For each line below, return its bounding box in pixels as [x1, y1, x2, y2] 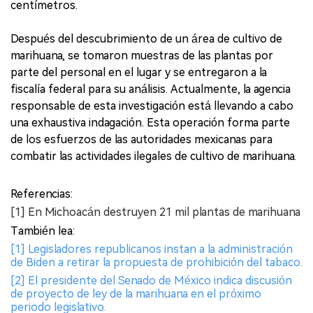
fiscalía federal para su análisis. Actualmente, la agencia [10, 82, 291, 96]
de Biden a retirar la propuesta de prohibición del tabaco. [10, 255, 303, 269]
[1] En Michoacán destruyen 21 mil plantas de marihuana [10, 205, 300, 219]
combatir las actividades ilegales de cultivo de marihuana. [10, 149, 296, 163]
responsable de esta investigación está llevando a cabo [10, 99, 293, 112]
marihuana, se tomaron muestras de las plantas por [10, 48, 273, 62]
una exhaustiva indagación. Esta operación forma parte [10, 115, 290, 129]
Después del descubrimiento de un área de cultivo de [10, 31, 282, 45]
